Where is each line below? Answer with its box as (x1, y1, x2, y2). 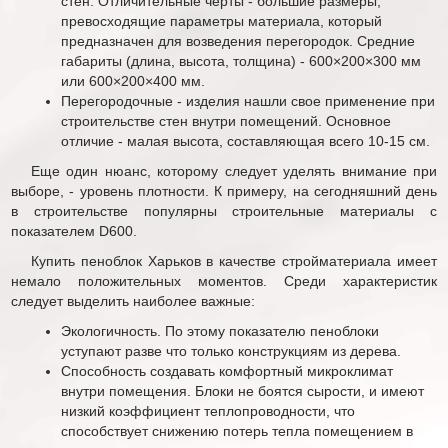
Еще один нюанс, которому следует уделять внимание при (31, 162, 437, 179)
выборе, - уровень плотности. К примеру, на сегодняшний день (11, 182, 437, 199)
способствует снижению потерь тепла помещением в (61, 422, 413, 439)
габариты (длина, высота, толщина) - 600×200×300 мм (61, 52, 421, 69)
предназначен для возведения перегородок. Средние (61, 32, 415, 49)
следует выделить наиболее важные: (11, 292, 255, 309)
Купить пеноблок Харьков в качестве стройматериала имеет (31, 252, 437, 269)
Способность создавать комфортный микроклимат (61, 362, 393, 379)
